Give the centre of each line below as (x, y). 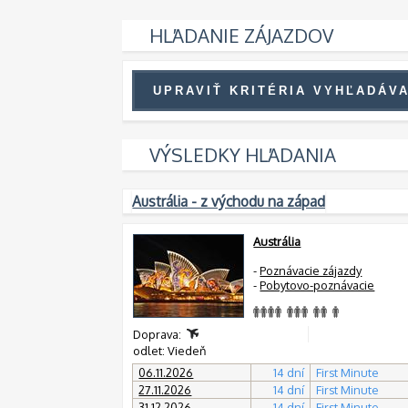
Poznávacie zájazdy (311, 270)
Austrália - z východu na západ (229, 201)
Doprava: (159, 334)
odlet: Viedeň (171, 350)
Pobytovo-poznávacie (317, 285)
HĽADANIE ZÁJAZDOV (242, 35)
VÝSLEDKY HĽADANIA (243, 154)
